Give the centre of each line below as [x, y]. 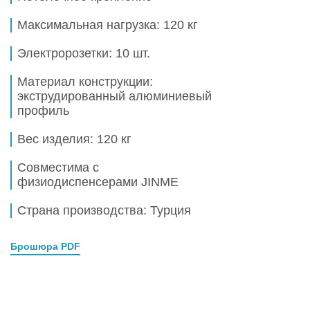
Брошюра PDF [45, 247]
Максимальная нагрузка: [90, 25]
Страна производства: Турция [104, 211]
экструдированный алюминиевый [115, 97]
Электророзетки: [66, 54]
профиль [43, 111]
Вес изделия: [57, 139]
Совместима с [58, 168]
